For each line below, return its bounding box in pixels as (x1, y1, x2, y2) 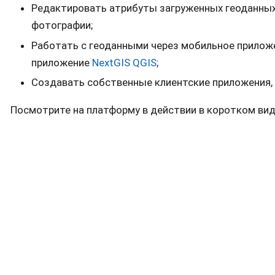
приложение (31, 56, 92, 69)
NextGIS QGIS (92, 56, 157, 69)
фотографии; (31, 19, 93, 32)
